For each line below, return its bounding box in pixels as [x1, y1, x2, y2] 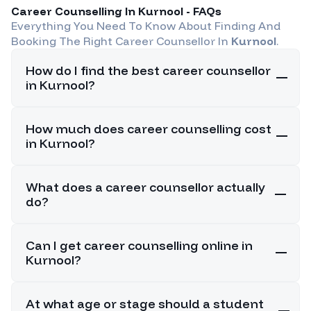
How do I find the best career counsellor [26, 62, 271, 78]
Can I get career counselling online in [26, 237, 253, 253]
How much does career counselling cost [26, 120, 271, 137]
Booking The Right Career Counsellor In [11, 33, 231, 48]
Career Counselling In [11, 3, 138, 18]
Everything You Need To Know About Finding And [11, 18, 280, 33]
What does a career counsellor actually [26, 178, 265, 195]
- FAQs [183, 3, 221, 18]
